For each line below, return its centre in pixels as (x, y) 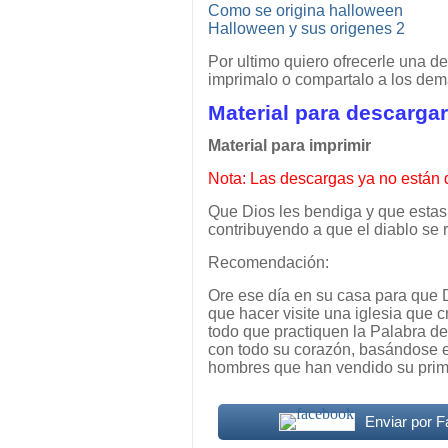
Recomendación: (268, 263)
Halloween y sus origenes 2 (306, 29)
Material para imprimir (289, 146)
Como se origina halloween (305, 11)
